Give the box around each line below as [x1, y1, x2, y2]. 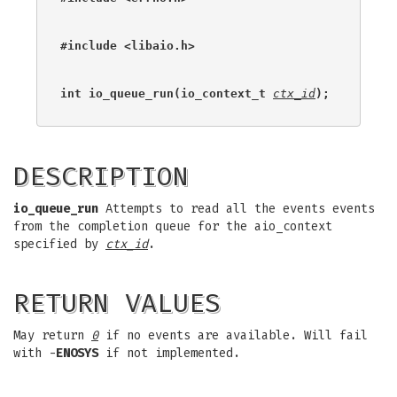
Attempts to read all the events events [98, 201, 375, 216]
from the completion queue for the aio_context [13, 219, 332, 234]
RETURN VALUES [13, 287, 221, 319]
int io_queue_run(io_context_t [60, 86, 273, 100]
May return [13, 328, 91, 343]
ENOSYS [56, 346, 98, 361]
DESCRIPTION [13, 160, 189, 192]
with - [13, 346, 56, 361]
